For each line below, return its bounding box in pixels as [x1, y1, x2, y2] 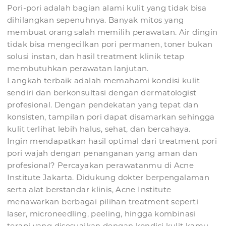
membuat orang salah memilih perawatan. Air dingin [7, 27, 218, 37]
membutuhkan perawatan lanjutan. [7, 64, 149, 74]
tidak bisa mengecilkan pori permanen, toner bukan [7, 39, 213, 49]
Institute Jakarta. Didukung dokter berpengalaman [7, 173, 209, 183]
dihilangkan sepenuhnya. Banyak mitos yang [7, 15, 184, 25]
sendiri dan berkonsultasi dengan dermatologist [7, 88, 197, 98]
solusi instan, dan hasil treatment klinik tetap [7, 51, 185, 62]
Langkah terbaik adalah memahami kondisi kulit [7, 76, 200, 86]
